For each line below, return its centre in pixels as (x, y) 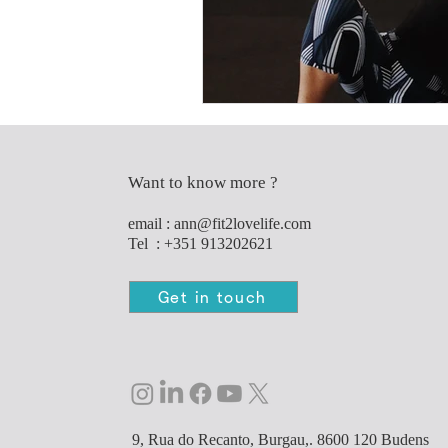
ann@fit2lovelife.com (242, 223)
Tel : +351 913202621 (200, 243)
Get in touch (212, 297)
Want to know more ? (205, 182)
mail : (154, 223)
